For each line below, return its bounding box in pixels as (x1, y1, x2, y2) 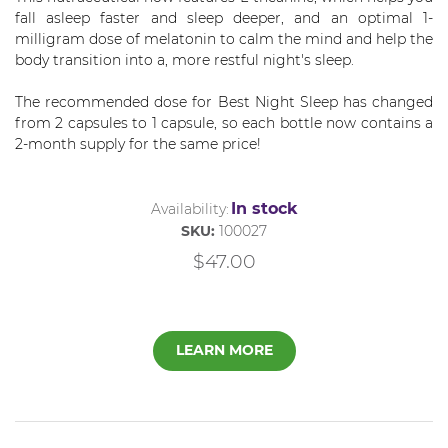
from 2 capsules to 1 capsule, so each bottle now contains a (15, 113, 433, 132)
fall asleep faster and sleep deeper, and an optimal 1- (15, 8, 433, 27)
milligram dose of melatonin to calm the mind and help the (15, 29, 433, 48)
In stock (230, 198, 298, 218)
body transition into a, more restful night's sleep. (15, 50, 354, 69)
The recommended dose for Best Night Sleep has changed (15, 92, 433, 111)
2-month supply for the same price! (15, 134, 261, 153)
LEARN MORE (175, 341, 273, 360)
